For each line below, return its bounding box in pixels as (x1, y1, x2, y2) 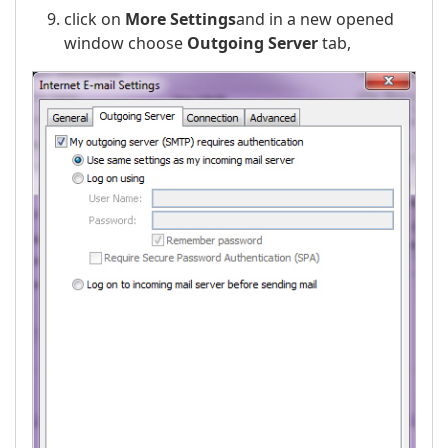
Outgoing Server (187, 31, 318, 54)
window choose (64, 31, 187, 54)
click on (64, 7, 125, 30)
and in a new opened (236, 7, 394, 30)
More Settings (125, 7, 236, 30)
